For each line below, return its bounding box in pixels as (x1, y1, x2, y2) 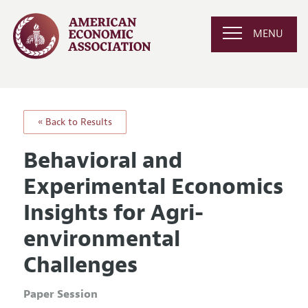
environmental (23, 224, 180, 253)
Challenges (23, 250, 137, 279)
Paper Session (23, 287, 98, 301)
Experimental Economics (23, 172, 283, 201)
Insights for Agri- (23, 198, 203, 227)
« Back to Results (37, 115, 112, 128)
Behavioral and (23, 146, 182, 175)
